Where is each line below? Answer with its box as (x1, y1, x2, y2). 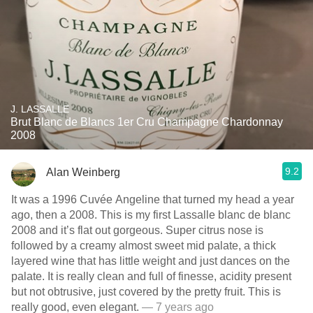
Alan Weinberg (46, 166, 120, 178)
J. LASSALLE (10, 103, 69, 115)
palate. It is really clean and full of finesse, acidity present (11, 270, 291, 282)
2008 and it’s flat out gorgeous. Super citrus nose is (11, 224, 263, 236)
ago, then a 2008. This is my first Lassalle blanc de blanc (11, 209, 291, 221)
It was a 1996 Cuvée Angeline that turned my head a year (11, 194, 294, 205)
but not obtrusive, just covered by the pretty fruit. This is (11, 286, 281, 298)
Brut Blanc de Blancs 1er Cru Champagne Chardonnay (10, 116, 283, 128)
